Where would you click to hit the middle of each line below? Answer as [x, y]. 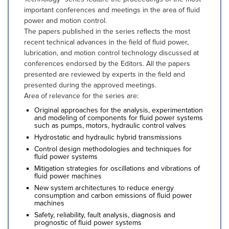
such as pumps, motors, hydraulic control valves [110, 125]
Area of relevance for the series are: [81, 96]
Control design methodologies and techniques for [113, 149]
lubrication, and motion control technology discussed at [111, 53]
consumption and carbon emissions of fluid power [113, 196]
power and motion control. [65, 21]
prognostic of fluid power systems [88, 223]
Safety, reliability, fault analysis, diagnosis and [105, 215]
